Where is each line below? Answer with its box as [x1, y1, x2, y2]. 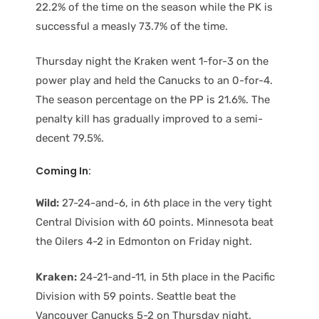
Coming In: [36, 163, 91, 178]
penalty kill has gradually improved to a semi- [36, 113, 263, 126]
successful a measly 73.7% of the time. [36, 19, 228, 33]
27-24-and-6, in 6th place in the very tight [59, 197, 272, 210]
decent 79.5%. [36, 132, 104, 145]
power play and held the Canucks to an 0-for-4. [36, 74, 273, 88]
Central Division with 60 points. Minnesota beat [36, 216, 273, 229]
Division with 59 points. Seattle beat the [36, 289, 236, 303]
